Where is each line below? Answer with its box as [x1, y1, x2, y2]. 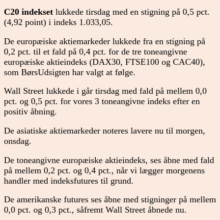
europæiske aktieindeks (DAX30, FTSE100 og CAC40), [4, 56, 205, 67]
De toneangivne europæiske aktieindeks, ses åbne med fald [4, 155, 214, 165]
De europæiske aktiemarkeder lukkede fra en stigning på [4, 36, 205, 46]
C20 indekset [4, 7, 53, 17]
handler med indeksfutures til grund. [4, 175, 134, 186]
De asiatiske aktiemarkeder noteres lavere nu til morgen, [4, 125, 205, 136]
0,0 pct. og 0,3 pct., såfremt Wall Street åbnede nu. [4, 205, 187, 215]
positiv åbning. [4, 107, 57, 117]
